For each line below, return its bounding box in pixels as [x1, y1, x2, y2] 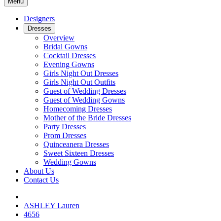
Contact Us [24, 176, 59, 184]
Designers [24, 14, 55, 23]
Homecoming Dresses [43, 105, 112, 113]
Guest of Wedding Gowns [43, 96, 125, 104]
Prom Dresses [43, 131, 86, 140]
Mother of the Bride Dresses [43, 113, 131, 122]
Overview [43, 34, 74, 42]
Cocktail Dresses [43, 51, 96, 60]
